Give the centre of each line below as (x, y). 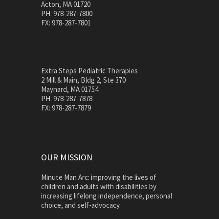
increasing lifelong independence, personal (107, 196)
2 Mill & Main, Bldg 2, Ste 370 (83, 80)
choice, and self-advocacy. (81, 205)
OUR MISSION (67, 157)
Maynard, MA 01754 (70, 89)
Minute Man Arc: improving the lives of (99, 177)
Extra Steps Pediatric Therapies (89, 71)
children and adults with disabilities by (99, 187)
